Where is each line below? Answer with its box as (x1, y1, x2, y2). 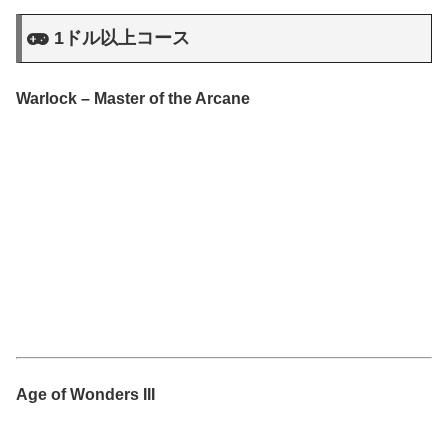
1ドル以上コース (54, 27, 191, 48)
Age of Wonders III (16, 386, 155, 404)
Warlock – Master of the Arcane (16, 90, 250, 108)
